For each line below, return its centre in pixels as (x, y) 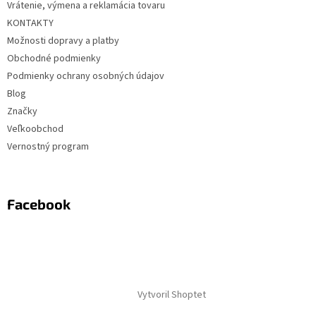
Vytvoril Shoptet (171, 295)
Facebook (39, 204)
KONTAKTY (30, 24)
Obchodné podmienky (54, 59)
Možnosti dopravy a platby (63, 41)
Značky (22, 112)
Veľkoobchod (35, 129)
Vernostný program (48, 147)
